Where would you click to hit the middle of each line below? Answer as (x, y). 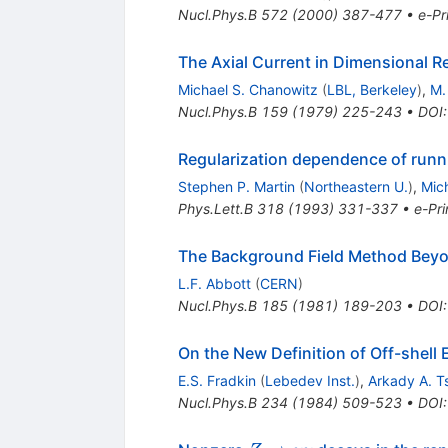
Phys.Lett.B (215, 209)
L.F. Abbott (214, 284)
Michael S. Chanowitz (247, 90)
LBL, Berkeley (371, 90)
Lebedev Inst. (309, 381)
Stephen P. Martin (236, 187)
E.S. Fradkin (216, 381)
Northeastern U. (355, 187)
